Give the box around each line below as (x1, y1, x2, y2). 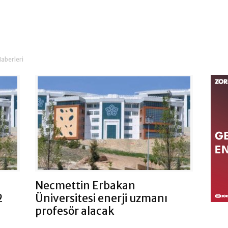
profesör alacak (35, 204, 114, 218)
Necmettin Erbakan (35, 179, 135, 193)
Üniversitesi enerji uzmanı (35, 191, 167, 206)
